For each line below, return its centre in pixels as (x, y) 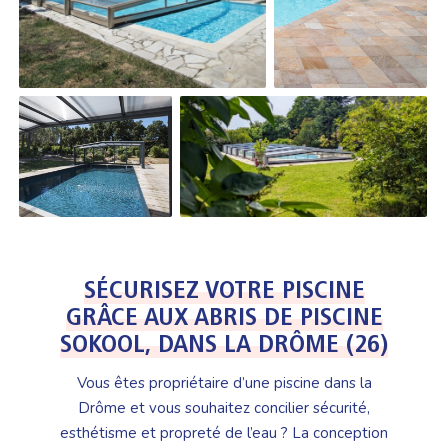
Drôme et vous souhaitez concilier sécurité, (224, 408)
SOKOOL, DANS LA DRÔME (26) (224, 346)
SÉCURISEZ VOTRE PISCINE (224, 292)
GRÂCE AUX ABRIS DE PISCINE (224, 319)
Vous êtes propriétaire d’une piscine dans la (224, 383)
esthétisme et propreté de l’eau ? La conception (224, 433)
